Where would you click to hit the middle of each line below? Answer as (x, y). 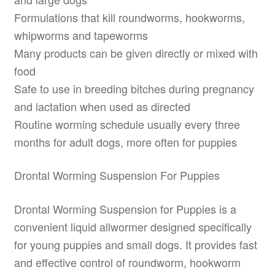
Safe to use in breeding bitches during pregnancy (134, 88)
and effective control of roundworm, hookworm (127, 262)
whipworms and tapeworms (81, 35)
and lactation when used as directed (102, 106)
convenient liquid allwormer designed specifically (133, 226)
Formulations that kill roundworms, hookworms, (129, 17)
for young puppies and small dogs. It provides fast (135, 244)
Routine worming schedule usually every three (127, 124)
